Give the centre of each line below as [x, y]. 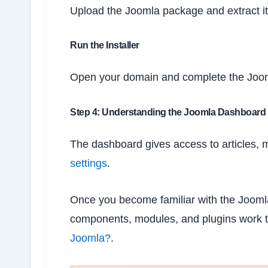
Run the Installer [105, 45]
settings [89, 164]
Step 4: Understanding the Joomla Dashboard [168, 112]
